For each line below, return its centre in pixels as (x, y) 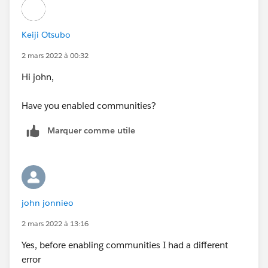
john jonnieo (48, 202)
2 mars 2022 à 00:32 (55, 55)
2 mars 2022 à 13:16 (55, 223)
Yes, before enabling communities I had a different (125, 245)
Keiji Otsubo (46, 34)
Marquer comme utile (91, 130)
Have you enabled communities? (89, 105)
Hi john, (38, 77)
